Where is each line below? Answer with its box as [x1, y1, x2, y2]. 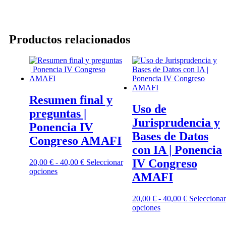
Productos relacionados [9, 32, 130, 46]
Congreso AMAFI [29, 134, 122, 148]
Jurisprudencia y [132, 116, 220, 130]
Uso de [132, 102, 166, 116]
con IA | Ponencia [132, 143, 222, 157]
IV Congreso [132, 157, 197, 171]
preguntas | [29, 107, 86, 121]
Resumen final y [29, 93, 112, 107]
